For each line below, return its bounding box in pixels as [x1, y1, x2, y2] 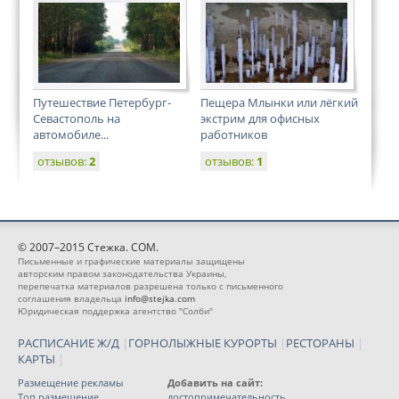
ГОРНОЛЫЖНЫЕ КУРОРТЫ [128, 335, 277, 351]
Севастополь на [33, 110, 120, 126]
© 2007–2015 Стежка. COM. [18, 240, 159, 255]
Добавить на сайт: [167, 376, 263, 389]
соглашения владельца [18, 292, 125, 305]
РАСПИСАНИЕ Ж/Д [18, 335, 119, 351]
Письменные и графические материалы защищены [18, 255, 245, 267]
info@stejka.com [125, 292, 195, 305]
